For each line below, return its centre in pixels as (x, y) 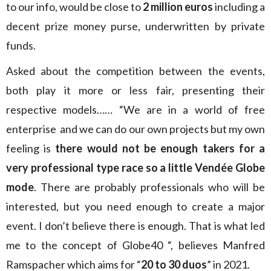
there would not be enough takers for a (160, 148)
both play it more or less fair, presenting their (135, 90)
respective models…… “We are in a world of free (135, 109)
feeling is (31, 148)
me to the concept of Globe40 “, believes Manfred (135, 245)
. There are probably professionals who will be (149, 187)
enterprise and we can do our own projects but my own (135, 129)
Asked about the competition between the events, (135, 71)
